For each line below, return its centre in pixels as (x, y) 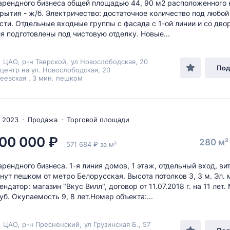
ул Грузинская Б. (111, 224)
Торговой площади (98, 120)
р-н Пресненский (51, 224)
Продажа (43, 120)
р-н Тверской (44, 62)
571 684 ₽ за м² (91, 144)
